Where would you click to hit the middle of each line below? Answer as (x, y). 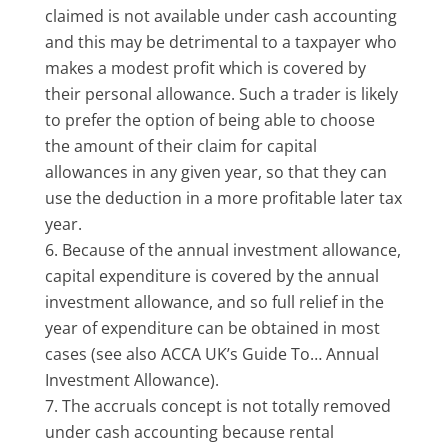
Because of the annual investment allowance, (231, 249)
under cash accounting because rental (189, 431)
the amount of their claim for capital (180, 145)
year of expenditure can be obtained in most (212, 327)
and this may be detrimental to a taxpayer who (220, 41)
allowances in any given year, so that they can (215, 171)
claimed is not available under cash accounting (220, 15)
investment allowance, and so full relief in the (214, 301)
